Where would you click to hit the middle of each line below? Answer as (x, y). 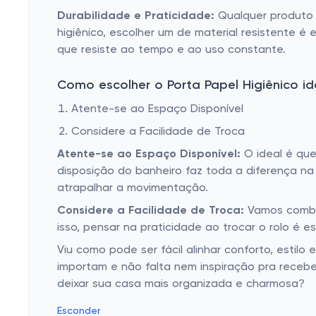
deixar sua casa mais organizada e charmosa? (181, 284)
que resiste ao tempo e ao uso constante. (171, 50)
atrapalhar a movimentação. (133, 188)
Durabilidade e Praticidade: (136, 16)
